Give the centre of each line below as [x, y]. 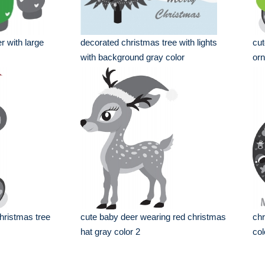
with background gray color [133, 57]
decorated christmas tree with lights [149, 42]
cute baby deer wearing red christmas [153, 217]
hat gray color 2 [111, 232]
